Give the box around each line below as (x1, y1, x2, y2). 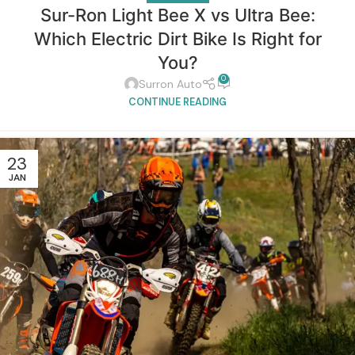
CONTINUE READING (128, 95, 227, 109)
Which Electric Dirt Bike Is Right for (33, 29, 322, 50)
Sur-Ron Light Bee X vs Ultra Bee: (40, 5, 315, 26)
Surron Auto (138, 77, 202, 92)
